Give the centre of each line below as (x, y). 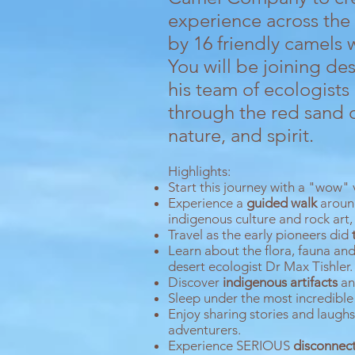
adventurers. (204, 330)
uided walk (287, 203)
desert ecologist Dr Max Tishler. (260, 266)
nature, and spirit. (243, 135)
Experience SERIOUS (231, 345)
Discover (194, 282)
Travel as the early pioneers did (260, 235)
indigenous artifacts (279, 282)
